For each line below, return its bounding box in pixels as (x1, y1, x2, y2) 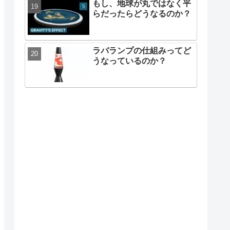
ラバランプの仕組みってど (92, 46, 191, 55)
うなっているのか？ (92, 56, 166, 66)
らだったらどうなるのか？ (92, 9, 191, 18)
